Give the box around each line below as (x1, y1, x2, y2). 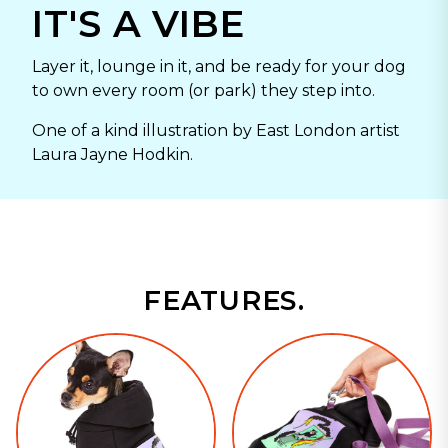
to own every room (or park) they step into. (32, 81, 375, 101)
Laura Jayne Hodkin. (32, 145, 193, 165)
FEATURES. (143, 284, 305, 318)
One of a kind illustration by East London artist (32, 121, 400, 141)
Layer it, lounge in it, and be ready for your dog (32, 57, 406, 77)
